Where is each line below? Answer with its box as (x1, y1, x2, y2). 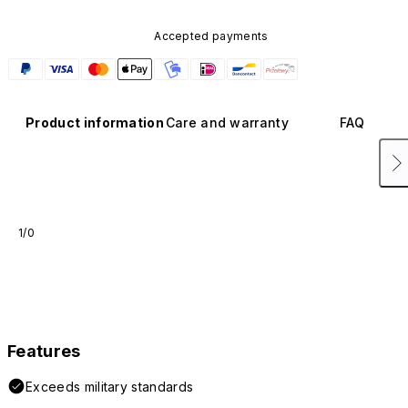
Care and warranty (165, 115, 290, 131)
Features (7, 342, 81, 362)
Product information (25, 115, 165, 131)
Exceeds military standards (25, 379, 194, 395)
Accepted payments (154, 29, 269, 44)
